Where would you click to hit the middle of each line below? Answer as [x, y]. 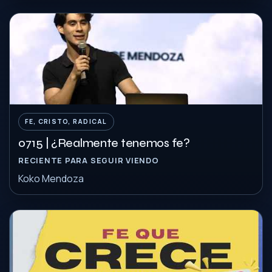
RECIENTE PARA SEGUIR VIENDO [89, 161]
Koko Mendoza [51, 179]
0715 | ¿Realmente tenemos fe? [104, 143]
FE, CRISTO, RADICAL [66, 122]
